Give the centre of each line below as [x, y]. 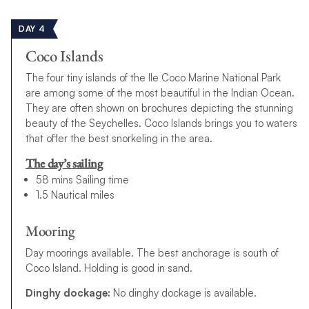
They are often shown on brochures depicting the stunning [159, 108]
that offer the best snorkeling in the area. [119, 138]
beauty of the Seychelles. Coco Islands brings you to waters [161, 123]
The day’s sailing [64, 163]
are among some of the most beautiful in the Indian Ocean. [160, 92]
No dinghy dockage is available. [183, 292]
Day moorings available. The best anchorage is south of [152, 252]
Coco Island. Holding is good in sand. [109, 268]
